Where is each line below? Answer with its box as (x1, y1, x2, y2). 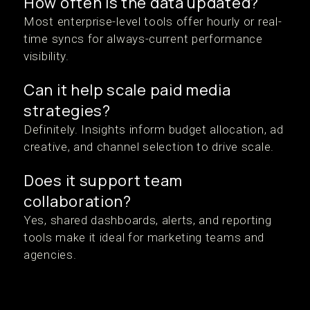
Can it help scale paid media (24, 80, 231, 100)
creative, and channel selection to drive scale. (24, 140, 274, 154)
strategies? (24, 100, 111, 121)
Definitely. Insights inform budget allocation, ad (24, 122, 284, 136)
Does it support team (24, 170, 183, 191)
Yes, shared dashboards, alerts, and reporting (24, 213, 272, 227)
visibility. (24, 49, 69, 63)
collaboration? (24, 191, 131, 212)
